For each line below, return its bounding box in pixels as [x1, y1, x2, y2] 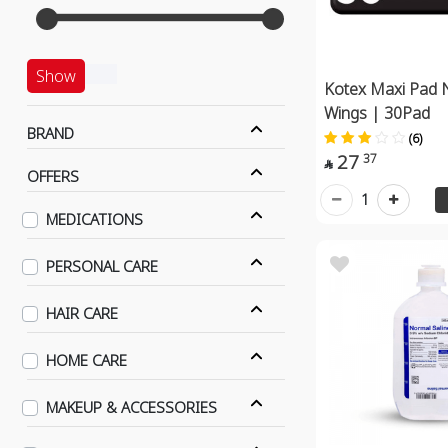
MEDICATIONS [46, 209, 144, 229]
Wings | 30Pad [323, 101, 430, 124]
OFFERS [26, 166, 79, 186]
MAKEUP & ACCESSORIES [46, 397, 218, 417]
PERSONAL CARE [46, 256, 159, 276]
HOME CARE [46, 350, 128, 370]
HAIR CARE [46, 303, 119, 323]
